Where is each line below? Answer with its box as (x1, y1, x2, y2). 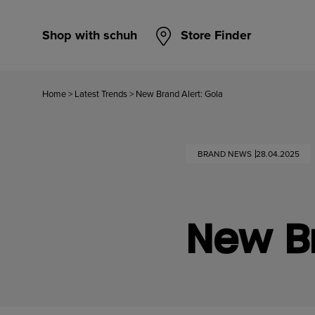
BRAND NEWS (197, 147, 252, 160)
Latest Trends (75, 87, 127, 101)
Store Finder (181, 26, 251, 44)
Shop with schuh (42, 26, 137, 44)
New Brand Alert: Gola (136, 87, 223, 101)
